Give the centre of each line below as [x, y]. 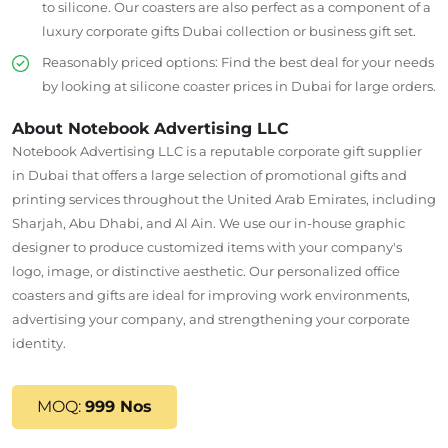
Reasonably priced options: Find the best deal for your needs [238, 61]
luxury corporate [96, 30]
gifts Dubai [187, 30]
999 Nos [118, 406]
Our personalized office [324, 270]
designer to [50, 246]
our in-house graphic [335, 222]
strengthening [265, 318]
